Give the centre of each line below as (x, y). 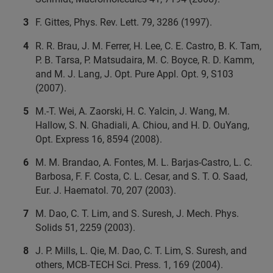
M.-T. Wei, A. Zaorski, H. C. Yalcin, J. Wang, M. (133, 112)
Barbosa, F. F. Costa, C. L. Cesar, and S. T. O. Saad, (141, 177)
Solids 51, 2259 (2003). (87, 228)
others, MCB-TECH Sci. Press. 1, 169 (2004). (129, 265)
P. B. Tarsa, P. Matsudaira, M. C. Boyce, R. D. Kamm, (145, 60)
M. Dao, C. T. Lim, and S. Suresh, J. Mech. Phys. (137, 214)
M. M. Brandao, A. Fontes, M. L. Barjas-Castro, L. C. (144, 163)
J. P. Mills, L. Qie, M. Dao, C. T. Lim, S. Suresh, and (141, 251)
